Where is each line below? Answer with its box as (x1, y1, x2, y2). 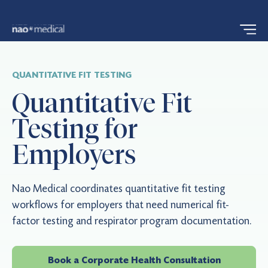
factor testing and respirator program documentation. (12, 215, 251, 227)
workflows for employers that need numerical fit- (12, 199, 229, 211)
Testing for (12, 113, 138, 145)
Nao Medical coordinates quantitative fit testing (12, 182, 226, 195)
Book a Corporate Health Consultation (47, 254, 221, 266)
